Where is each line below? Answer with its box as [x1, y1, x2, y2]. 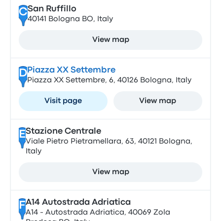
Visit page [44, 98, 82, 105]
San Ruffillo [27, 5, 76, 13]
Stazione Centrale [25, 128, 101, 135]
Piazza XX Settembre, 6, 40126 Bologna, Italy [27, 77, 191, 84]
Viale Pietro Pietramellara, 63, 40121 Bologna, [25, 138, 192, 145]
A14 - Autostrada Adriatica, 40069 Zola [25, 209, 170, 216]
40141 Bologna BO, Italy [27, 16, 113, 23]
